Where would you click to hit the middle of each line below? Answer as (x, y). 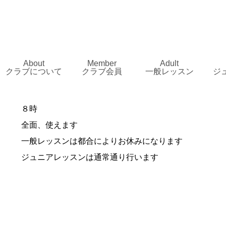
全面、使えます (49, 125)
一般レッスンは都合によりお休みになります (102, 141)
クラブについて (34, 71)
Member (102, 63)
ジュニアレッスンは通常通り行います (90, 157)
